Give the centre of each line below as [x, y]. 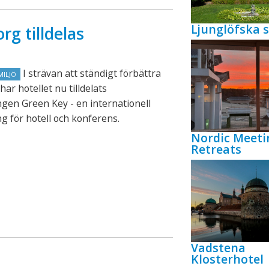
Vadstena [218, 248]
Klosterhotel [227, 259]
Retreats [216, 150]
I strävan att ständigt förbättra [90, 74]
